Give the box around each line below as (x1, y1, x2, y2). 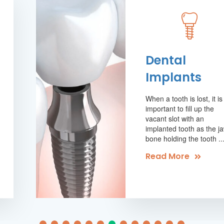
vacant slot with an (145, 113, 204, 123)
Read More (145, 150, 189, 161)
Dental (145, 51, 186, 68)
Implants (145, 68, 201, 85)
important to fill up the (145, 103, 214, 113)
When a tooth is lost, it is (145, 93, 222, 103)
